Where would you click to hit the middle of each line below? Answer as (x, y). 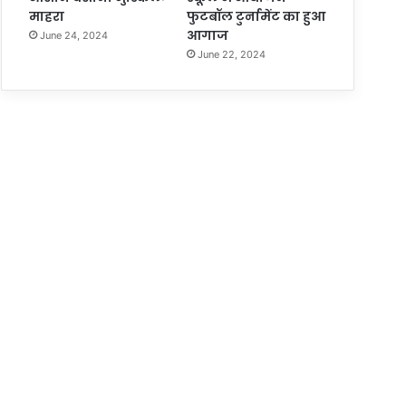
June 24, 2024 (74, 35)
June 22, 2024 (231, 54)
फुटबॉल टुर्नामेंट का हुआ (256, 16)
